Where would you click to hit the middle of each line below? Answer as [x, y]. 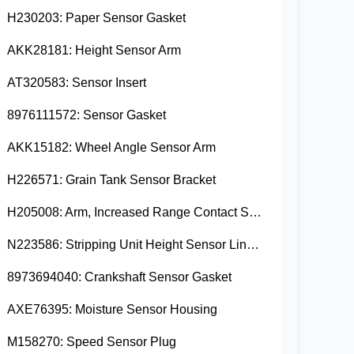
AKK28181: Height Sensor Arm [94, 51]
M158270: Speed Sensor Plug [92, 342]
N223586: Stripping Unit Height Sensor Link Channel [253, 245]
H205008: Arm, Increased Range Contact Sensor [256, 213]
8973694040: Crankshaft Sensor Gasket [120, 277]
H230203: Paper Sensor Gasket [97, 18]
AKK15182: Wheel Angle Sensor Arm [112, 148]
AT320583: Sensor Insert [77, 83]
